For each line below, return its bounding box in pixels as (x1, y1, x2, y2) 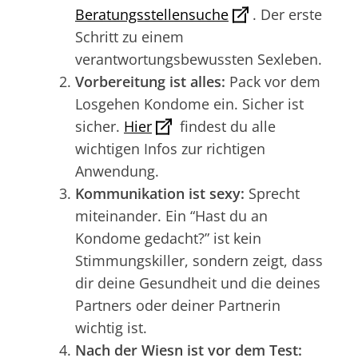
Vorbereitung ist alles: (75, 71, 225, 91)
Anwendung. (75, 161, 159, 181)
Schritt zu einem (75, 26, 184, 46)
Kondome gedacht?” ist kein (75, 228, 261, 248)
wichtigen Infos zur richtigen (75, 138, 265, 158)
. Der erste (253, 4, 322, 24)
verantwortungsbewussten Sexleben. (75, 49, 322, 69)
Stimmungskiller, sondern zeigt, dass (75, 250, 323, 270)
